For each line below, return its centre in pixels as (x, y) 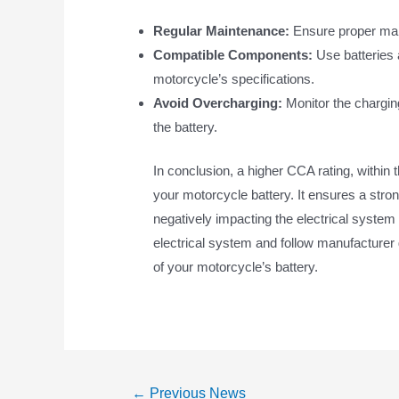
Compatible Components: (233, 54)
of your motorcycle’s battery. (236, 267)
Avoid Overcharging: (218, 102)
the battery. (186, 126)
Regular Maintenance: (222, 30)
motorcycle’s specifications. (234, 78)
